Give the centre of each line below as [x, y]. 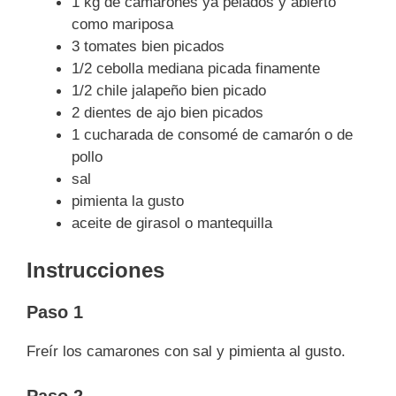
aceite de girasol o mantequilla [172, 223]
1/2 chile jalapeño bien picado [169, 90]
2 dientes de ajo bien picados [168, 112]
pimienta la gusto [128, 201]
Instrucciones [95, 270]
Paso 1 [55, 312]
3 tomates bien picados [148, 46]
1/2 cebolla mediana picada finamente [196, 68]
